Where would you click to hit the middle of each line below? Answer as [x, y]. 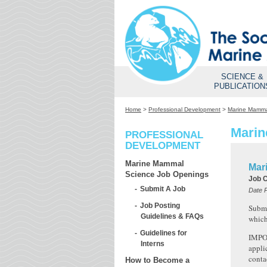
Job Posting [160, 206]
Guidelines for [164, 232]
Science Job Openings [167, 174]
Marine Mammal [155, 163]
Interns [153, 243]
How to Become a [157, 260]
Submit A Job [163, 189]
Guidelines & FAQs [172, 216]
